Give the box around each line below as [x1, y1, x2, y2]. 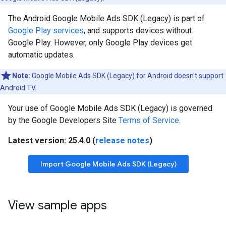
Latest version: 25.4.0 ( [8, 136, 95, 145]
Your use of [8, 103, 50, 113]
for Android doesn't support [135, 72, 223, 80]
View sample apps [8, 198, 107, 213]
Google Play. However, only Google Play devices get [8, 38, 192, 47]
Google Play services [8, 26, 84, 35]
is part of [171, 14, 205, 23]
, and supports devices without [84, 26, 192, 35]
